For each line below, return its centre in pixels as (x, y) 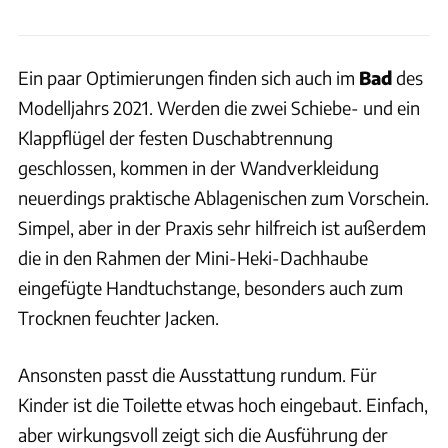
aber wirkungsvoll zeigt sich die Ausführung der (203, 434)
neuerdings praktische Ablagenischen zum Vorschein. (223, 197)
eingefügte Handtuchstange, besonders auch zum (210, 287)
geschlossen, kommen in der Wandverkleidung (198, 167)
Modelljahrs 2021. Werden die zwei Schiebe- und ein (219, 107)
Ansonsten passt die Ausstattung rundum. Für (197, 374)
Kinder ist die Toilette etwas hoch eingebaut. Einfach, (223, 404)
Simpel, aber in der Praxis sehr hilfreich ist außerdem (222, 227)
